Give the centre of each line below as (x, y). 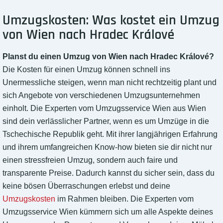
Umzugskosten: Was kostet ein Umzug (111, 21)
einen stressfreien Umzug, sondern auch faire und (90, 160)
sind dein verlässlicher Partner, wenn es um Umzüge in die (106, 121)
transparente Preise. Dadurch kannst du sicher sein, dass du (109, 173)
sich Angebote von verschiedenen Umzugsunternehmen (101, 96)
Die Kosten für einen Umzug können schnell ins (86, 70)
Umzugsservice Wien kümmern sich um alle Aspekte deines (108, 212)
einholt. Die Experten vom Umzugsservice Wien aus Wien (104, 109)
